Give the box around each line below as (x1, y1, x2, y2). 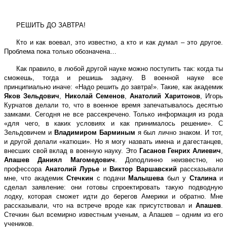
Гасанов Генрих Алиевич (139, 146, 221, 155)
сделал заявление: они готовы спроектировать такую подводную (4, 183, 223, 191)
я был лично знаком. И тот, (135, 128, 223, 136)
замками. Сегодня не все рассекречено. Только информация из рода (4, 110, 223, 118)
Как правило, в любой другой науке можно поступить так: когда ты (16, 64, 223, 72)
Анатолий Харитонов (130, 92, 200, 100)
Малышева (128, 174, 164, 182)
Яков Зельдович (4, 92, 60, 100)
